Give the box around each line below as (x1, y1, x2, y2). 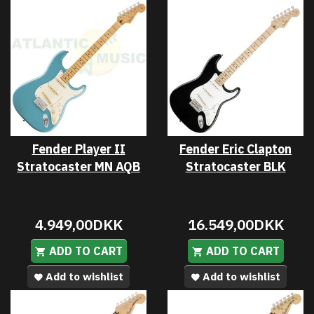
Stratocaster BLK (185, 158, 286, 175)
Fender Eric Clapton (179, 140, 292, 157)
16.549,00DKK (187, 214, 284, 234)
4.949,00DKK (34, 214, 123, 234)
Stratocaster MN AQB (17, 158, 140, 175)
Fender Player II (32, 140, 125, 157)
